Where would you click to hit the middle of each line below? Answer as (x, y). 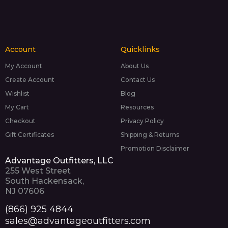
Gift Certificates (30, 135)
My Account (24, 66)
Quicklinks (140, 50)
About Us (134, 66)
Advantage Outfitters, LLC (59, 161)
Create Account (30, 80)
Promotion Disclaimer (155, 149)
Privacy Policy (142, 121)
